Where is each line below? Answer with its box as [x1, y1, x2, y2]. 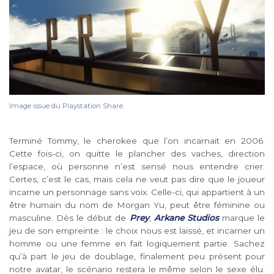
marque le [218, 213, 265, 223]
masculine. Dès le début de [9, 213, 130, 223]
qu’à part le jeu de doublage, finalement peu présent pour [9, 251, 265, 262]
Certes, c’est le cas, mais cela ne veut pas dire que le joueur [9, 174, 265, 185]
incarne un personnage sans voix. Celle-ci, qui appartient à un [9, 187, 265, 198]
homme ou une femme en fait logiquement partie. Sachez [9, 239, 265, 249]
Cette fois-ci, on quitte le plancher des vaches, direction [9, 149, 265, 159]
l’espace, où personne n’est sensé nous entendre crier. [9, 161, 265, 172]
